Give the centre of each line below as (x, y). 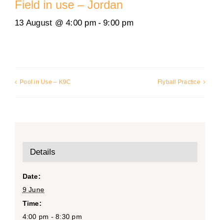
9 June (33, 189)
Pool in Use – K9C (45, 82)
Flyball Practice (179, 82)
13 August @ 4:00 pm (55, 23)
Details (42, 152)
